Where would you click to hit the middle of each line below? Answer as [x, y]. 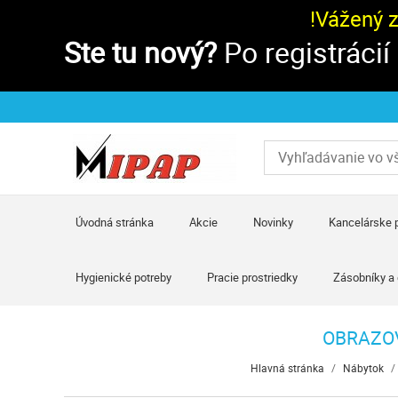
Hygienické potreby [124, 277]
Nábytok [363, 368]
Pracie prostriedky [253, 277]
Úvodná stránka [115, 222]
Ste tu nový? [140, 52]
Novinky [274, 222]
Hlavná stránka [287, 368]
